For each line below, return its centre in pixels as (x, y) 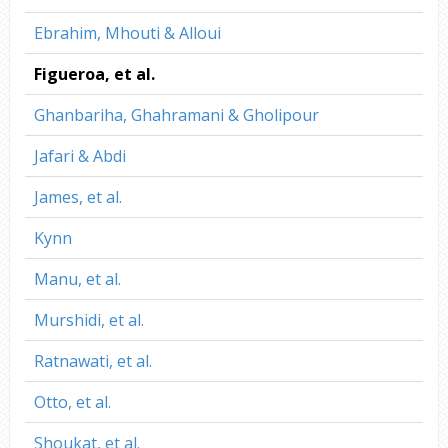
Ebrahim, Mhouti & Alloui (127, 33)
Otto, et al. (72, 402)
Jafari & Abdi (79, 156)
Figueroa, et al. (94, 74)
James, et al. (77, 197)
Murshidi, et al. (88, 320)
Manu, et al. (77, 279)
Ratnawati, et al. (92, 361)
